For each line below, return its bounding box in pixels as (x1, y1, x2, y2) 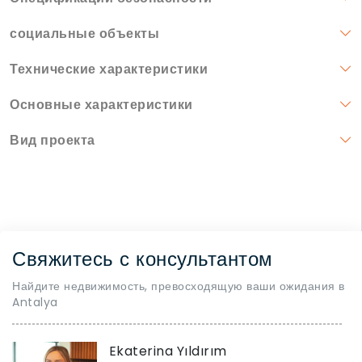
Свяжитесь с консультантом (12, 246, 273, 273)
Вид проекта (10, 131, 95, 150)
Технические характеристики (10, 60, 208, 79)
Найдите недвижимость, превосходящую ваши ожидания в (12, 278, 345, 295)
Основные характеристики (10, 95, 193, 115)
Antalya (12, 294, 58, 311)
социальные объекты (10, 24, 159, 44)
